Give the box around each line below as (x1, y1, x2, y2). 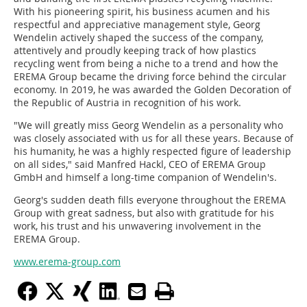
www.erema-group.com (14, 255, 121, 268)
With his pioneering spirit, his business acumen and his (14, 5, 270, 18)
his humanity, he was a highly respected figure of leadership (14, 145, 291, 158)
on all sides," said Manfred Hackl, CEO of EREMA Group (14, 158, 266, 171)
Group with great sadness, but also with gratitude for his (14, 206, 274, 219)
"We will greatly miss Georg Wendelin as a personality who (14, 119, 283, 132)
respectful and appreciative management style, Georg (14, 18, 260, 31)
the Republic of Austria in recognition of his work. (14, 96, 241, 109)
